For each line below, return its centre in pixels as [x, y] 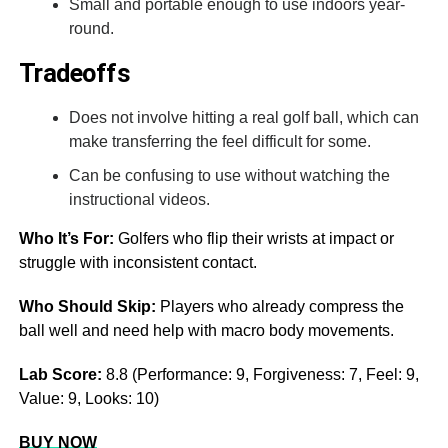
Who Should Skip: [87, 306]
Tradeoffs [74, 72]
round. [91, 28]
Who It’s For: [68, 238]
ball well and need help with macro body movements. [206, 330]
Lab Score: [62, 374]
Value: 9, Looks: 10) [88, 398]
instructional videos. [139, 199]
